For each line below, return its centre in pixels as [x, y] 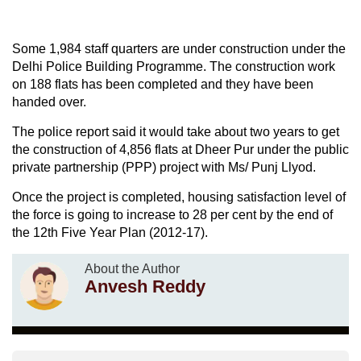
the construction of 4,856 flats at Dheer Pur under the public [180, 149]
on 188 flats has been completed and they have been [163, 84]
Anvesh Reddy [145, 286]
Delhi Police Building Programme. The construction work [174, 66]
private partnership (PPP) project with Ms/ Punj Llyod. [164, 167]
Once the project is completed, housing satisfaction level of [179, 197]
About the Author [132, 268]
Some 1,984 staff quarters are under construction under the [179, 48]
